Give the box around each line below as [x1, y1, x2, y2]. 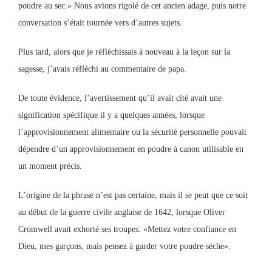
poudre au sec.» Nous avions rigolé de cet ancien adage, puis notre [18, 1, 246, 10]
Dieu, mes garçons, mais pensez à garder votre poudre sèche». [18, 242, 231, 251]
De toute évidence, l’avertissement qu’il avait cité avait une [18, 93, 222, 103]
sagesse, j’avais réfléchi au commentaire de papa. [18, 64, 186, 73]
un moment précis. [18, 161, 82, 171]
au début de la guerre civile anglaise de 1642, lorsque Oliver [18, 208, 225, 217]
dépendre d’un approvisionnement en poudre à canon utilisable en [18, 144, 243, 154]
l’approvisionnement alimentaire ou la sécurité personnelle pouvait [18, 127, 246, 137]
